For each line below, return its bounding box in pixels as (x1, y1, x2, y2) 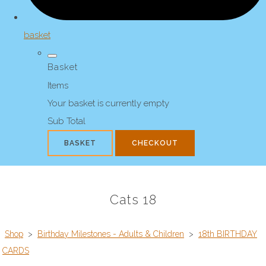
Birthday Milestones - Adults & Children (37, 229, 184, 239)
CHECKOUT (132, 139, 178, 148)
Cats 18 (109, 192, 157, 208)
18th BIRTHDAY (198, 229, 257, 239)
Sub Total (47, 116, 85, 127)
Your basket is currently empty (47, 98, 169, 109)
